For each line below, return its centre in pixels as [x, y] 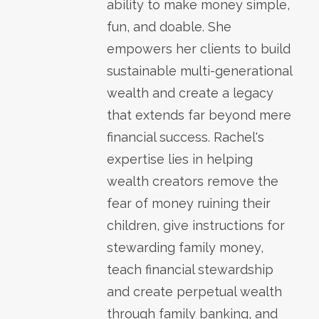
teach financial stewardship [190, 269]
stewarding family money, [185, 247]
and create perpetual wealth [194, 291]
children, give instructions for [196, 225]
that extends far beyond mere [199, 115]
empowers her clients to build [199, 48]
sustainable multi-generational [199, 70]
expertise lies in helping [180, 159]
